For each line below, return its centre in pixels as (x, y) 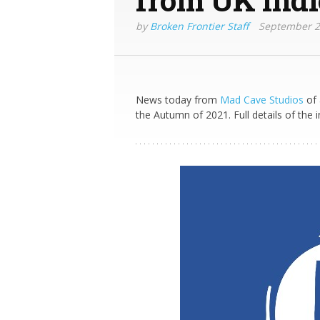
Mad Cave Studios (262, 100)
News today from (178, 100)
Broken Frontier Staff (199, 26)
